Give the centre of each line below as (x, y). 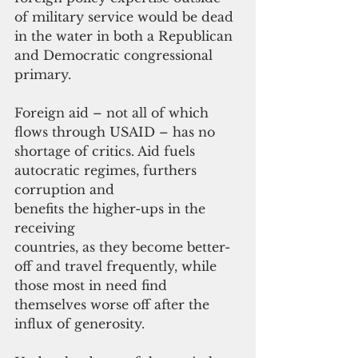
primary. (43, 74)
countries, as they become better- (122, 247)
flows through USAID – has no (117, 131)
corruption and (66, 189)
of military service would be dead (126, 16)
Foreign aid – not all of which (113, 112)
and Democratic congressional (115, 55)
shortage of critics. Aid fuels (107, 151)
